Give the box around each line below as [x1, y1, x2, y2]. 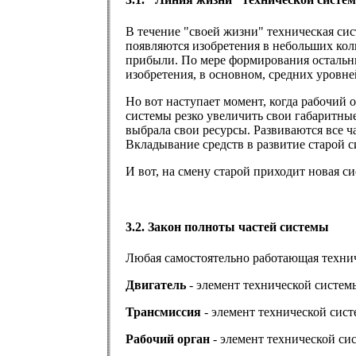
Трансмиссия [126, 305, 201, 319]
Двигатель [126, 278, 189, 292]
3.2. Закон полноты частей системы [126, 219, 329, 234]
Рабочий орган [126, 332, 210, 346]
